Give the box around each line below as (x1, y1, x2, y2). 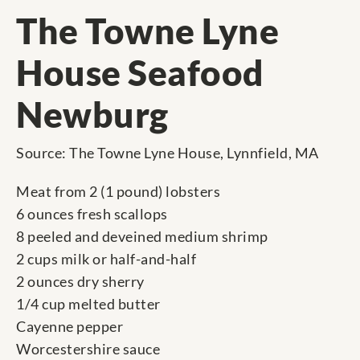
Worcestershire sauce (16, 340, 160, 358)
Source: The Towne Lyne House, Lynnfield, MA (16, 144, 319, 162)
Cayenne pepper (16, 317, 123, 336)
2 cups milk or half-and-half (16, 250, 196, 268)
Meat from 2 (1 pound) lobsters (16, 182, 220, 201)
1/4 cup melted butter (16, 295, 161, 313)
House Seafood (16, 51, 264, 94)
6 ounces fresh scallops (16, 205, 168, 223)
